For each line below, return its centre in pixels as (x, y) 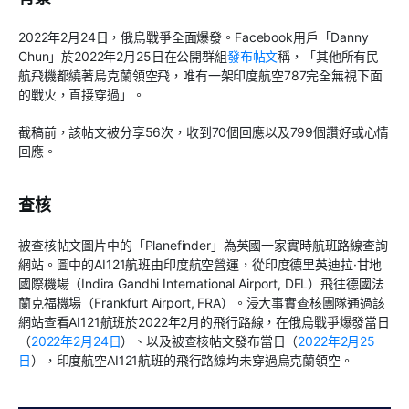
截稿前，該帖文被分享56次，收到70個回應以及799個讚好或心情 (204, 132)
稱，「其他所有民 (329, 57)
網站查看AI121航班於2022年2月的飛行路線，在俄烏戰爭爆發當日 (204, 322)
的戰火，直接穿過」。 (82, 95)
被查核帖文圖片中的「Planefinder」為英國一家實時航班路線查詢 (203, 246)
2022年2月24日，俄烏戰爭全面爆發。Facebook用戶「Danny (194, 37)
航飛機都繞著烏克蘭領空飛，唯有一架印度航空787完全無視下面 (200, 76)
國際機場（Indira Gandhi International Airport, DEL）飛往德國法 (201, 284)
